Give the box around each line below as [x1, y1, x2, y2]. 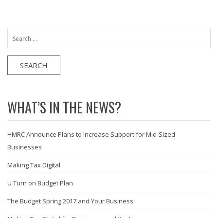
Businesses [7, 143, 42, 151]
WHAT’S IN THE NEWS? [7, 97, 121, 117]
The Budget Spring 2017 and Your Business [7, 197, 133, 205]
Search [7, 29, 28, 37]
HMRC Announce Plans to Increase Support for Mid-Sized [7, 130, 175, 139]
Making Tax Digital [7, 161, 60, 169]
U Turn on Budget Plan [7, 179, 73, 187]
